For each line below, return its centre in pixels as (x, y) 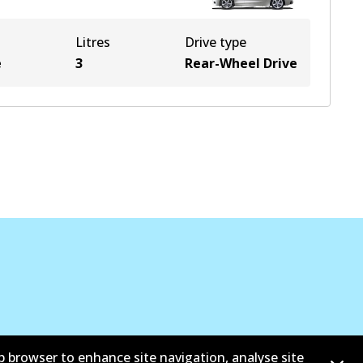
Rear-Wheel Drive (241, 63)
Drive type (216, 42)
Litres (93, 42)
